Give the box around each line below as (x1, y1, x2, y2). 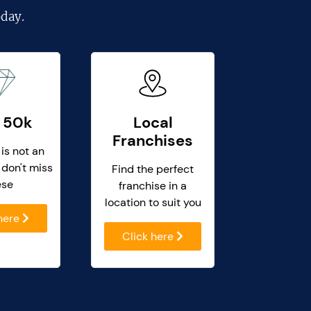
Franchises (112, 131, 193, 151)
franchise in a (119, 178, 187, 194)
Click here (122, 229, 176, 244)
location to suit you (104, 195, 201, 210)
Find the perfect (112, 162, 194, 177)
